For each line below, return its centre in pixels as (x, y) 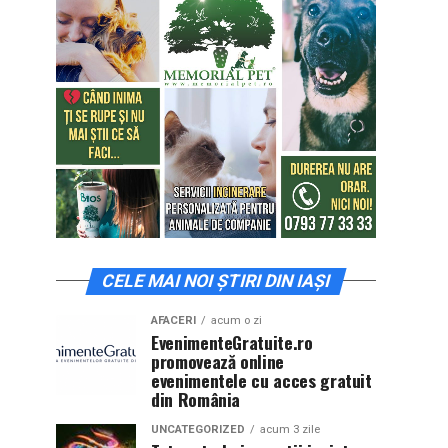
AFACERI (173, 320)
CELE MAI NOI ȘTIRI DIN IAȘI (216, 280)
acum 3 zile (290, 429)
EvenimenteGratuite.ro (232, 341)
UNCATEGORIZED (198, 429)
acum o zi (236, 320)
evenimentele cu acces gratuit (261, 379)
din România (196, 398)
